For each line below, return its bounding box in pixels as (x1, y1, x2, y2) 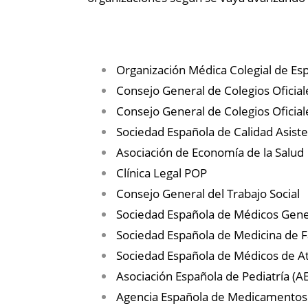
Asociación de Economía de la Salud (116, 144, 304, 161)
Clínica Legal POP (116, 165, 207, 181)
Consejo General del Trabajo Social (116, 186, 300, 202)
